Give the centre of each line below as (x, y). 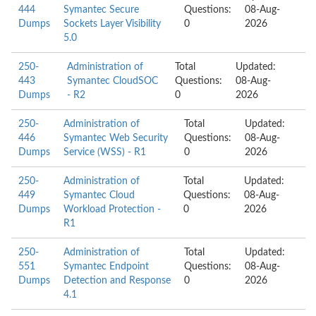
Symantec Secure (101, 10)
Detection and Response (117, 281)
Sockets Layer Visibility (112, 24)
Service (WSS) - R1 (105, 152)
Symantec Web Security (116, 138)
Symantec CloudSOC (113, 81)
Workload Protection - (112, 209)
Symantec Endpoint (106, 267)
